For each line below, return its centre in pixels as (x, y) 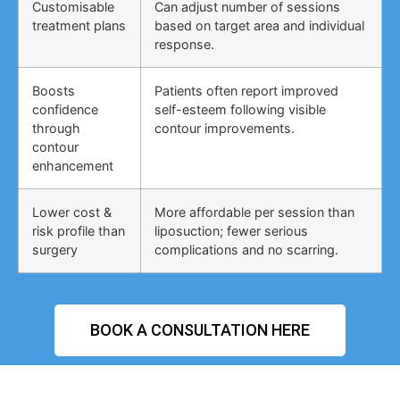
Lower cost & (72, 212)
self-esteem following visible (240, 110)
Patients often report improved (246, 91)
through (56, 129)
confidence (65, 110)
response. (184, 45)
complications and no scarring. (246, 250)
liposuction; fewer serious (231, 231)
